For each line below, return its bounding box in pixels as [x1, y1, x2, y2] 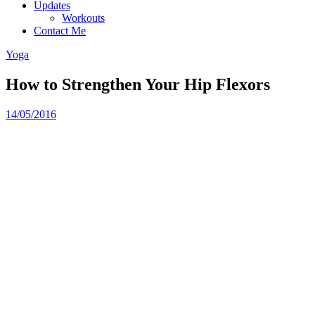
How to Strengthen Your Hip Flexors [6, 75, 270, 94]
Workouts [62, 12, 105, 24]
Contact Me [34, 25, 86, 37]
